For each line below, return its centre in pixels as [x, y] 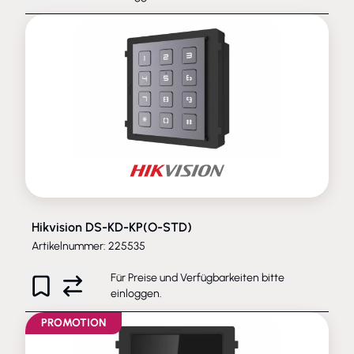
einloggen [135, 293]
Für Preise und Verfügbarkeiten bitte [198, 277]
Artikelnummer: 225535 [88, 246]
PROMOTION [73, 322]
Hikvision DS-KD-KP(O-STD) [112, 227]
